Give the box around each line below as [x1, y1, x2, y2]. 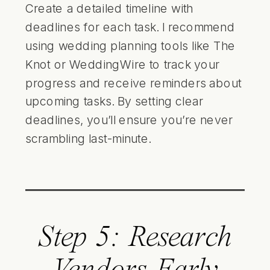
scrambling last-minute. [25, 131, 151, 146]
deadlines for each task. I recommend [25, 19, 235, 34]
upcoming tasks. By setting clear [25, 93, 204, 108]
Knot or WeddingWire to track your [25, 57, 219, 71]
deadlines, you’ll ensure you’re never [25, 112, 233, 127]
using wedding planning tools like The [25, 38, 236, 53]
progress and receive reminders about [25, 75, 242, 90]
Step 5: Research [38, 222, 232, 254]
